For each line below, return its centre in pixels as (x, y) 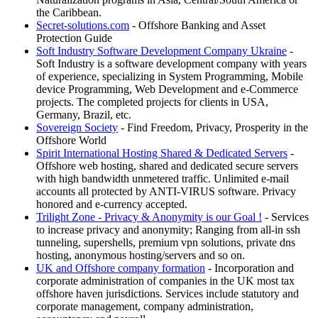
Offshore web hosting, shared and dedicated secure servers (167, 166)
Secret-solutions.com (83, 26)
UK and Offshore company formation (121, 268)
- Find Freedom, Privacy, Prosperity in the (213, 128)
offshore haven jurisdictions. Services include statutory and (168, 294)
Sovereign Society (77, 128)
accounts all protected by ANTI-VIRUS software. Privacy (166, 192)
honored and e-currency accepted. (112, 204)
